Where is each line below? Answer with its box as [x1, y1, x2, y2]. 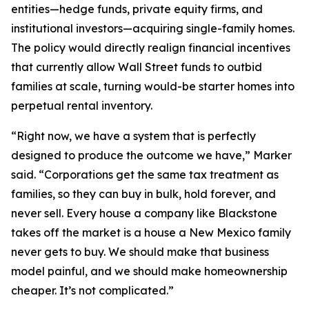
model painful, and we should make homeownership [11, 264, 288, 278]
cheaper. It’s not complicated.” [11, 283, 174, 297]
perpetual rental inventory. [11, 99, 152, 112]
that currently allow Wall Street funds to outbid [11, 60, 262, 74]
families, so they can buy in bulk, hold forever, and [11, 187, 276, 201]
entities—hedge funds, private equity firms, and [11, 2, 263, 16]
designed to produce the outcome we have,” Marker [11, 148, 292, 162]
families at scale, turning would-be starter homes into [11, 79, 295, 93]
